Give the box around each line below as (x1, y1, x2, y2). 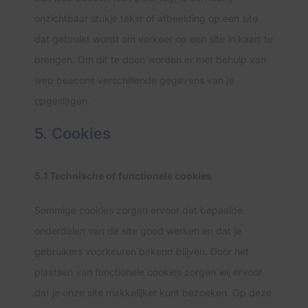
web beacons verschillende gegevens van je (34, 74, 234, 86)
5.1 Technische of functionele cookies (34, 170, 212, 181)
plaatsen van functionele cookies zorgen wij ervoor (34, 266, 262, 278)
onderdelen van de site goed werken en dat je (34, 225, 241, 236)
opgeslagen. (34, 95, 90, 107)
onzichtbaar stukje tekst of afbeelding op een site (34, 12, 258, 24)
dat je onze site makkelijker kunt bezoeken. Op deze (34, 287, 272, 298)
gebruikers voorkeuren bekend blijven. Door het (34, 245, 249, 257)
